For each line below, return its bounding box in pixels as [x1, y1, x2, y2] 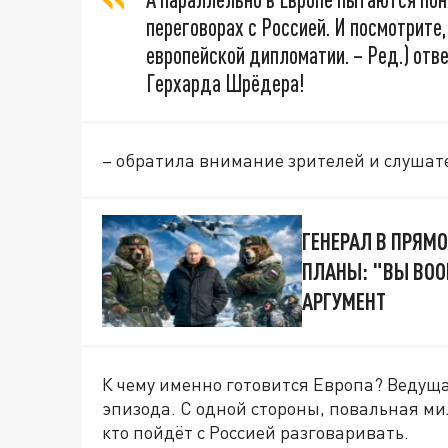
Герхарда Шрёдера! [146, 69, 305, 98]
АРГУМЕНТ [302, 287, 386, 316]
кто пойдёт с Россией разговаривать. [102, 421, 409, 444]
